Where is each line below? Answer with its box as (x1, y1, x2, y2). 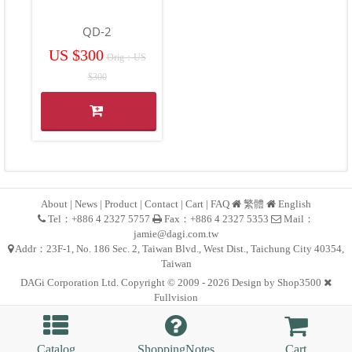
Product (104, 198, 137, 211)
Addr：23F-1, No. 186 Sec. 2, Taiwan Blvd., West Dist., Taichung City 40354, (13, 243, 344, 255)
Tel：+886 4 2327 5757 (46, 213, 152, 225)
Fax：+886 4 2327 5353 (162, 213, 271, 225)
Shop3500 (277, 277, 321, 289)
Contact (145, 198, 178, 211)
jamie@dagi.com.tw (134, 228, 218, 240)
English (278, 198, 311, 211)
